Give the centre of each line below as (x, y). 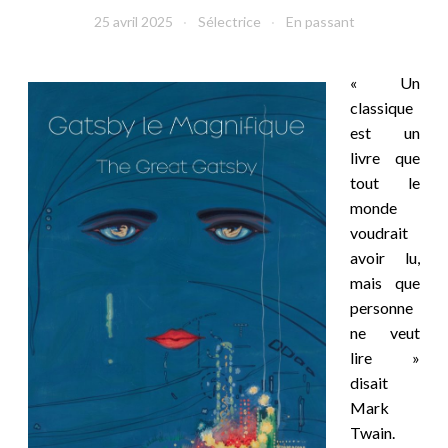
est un (385, 133)
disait (369, 383)
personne (381, 308)
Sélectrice (229, 22)
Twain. (372, 433)
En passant (320, 22)
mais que (385, 283)
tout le (385, 183)
